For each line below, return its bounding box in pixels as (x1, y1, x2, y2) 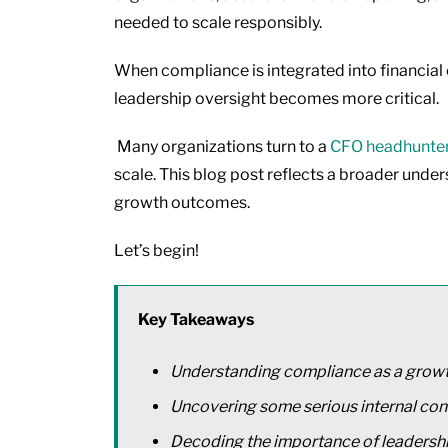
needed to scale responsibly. (114, 12, 325, 32)
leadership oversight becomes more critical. (114, 88, 439, 108)
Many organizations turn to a (114, 136, 330, 156)
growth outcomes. (114, 192, 250, 212)
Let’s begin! (114, 240, 199, 260)
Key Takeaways (138, 309, 257, 329)
